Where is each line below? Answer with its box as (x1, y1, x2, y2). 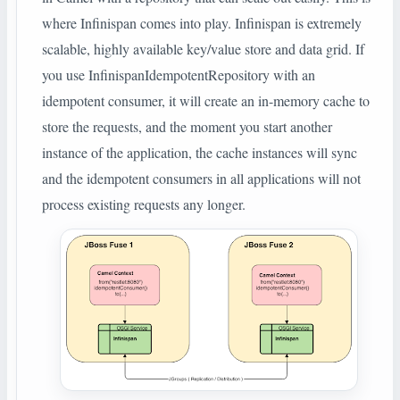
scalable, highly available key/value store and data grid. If (42, 39, 364, 59)
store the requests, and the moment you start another (42, 117, 332, 137)
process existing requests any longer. (42, 195, 246, 214)
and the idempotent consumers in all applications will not (42, 169, 361, 188)
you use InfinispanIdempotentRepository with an (42, 65, 315, 85)
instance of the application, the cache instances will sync (42, 143, 357, 162)
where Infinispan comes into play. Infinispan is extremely (42, 13, 362, 33)
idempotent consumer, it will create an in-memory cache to (42, 91, 370, 111)
